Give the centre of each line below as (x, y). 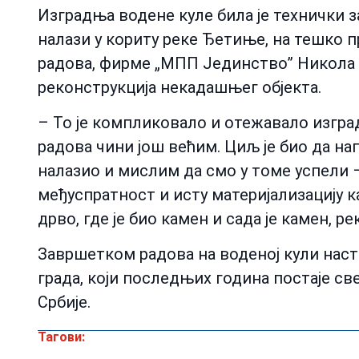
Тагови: (61, 337)
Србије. (64, 303)
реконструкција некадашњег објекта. (179, 87)
